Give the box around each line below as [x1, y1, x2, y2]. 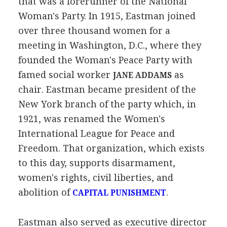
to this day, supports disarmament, [18, 157, 175, 168]
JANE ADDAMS [112, 70, 172, 80]
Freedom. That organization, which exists [18, 142, 205, 154]
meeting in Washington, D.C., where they [18, 40, 201, 51]
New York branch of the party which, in [18, 98, 196, 109]
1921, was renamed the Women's [18, 113, 165, 124]
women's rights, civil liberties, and [18, 172, 173, 183]
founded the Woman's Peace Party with [18, 54, 193, 65]
